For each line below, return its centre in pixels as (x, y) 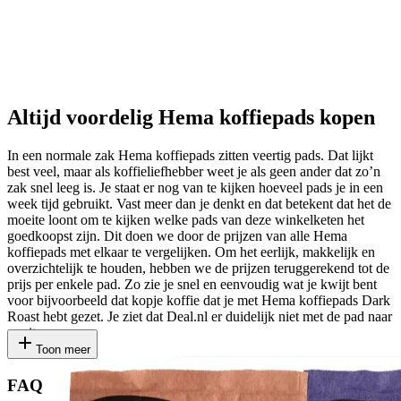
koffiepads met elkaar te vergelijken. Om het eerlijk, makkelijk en (191, 252)
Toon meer (63, 349)
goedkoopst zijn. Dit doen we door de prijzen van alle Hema (177, 235)
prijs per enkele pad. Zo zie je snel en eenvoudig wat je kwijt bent (192, 284)
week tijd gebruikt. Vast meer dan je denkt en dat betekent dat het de (199, 203)
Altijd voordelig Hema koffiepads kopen (191, 117)
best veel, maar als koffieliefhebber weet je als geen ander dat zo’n (194, 171)
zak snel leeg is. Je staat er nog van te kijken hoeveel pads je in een (195, 187)
